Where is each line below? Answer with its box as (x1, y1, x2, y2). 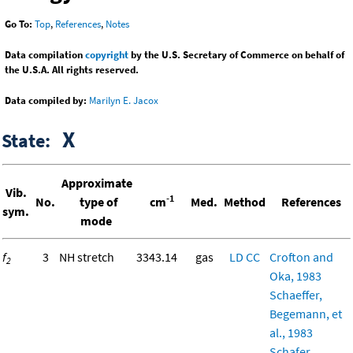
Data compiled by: (5, 94, 87, 108)
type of (76, 194, 117, 210)
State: (2, 128, 62, 154)
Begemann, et (269, 306, 342, 322)
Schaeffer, (269, 287, 322, 303)
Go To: (5, 17, 32, 32)
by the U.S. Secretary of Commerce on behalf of (128, 48, 344, 62)
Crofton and (269, 249, 333, 266)
